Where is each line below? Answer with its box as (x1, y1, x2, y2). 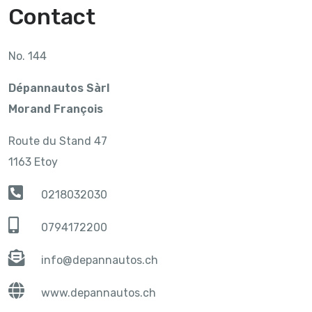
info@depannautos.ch (41, 253, 159, 267)
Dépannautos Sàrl (8, 81, 109, 95)
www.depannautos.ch (41, 286, 157, 299)
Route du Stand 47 (8, 134, 107, 148)
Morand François (8, 102, 103, 116)
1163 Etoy (8, 155, 58, 169)
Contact (8, 3, 95, 30)
